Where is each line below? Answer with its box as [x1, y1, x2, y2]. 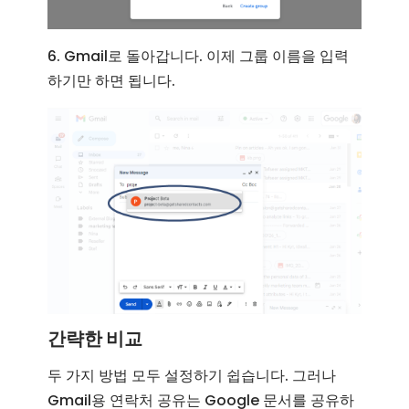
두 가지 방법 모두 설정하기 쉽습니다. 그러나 [47, 364, 337, 386]
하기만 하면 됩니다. [47, 70, 176, 92]
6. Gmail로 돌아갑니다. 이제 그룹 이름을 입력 [47, 46, 350, 68]
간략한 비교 [47, 325, 143, 351]
